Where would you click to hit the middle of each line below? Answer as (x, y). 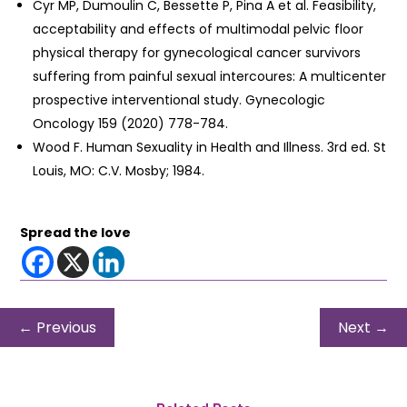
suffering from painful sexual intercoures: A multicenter (210, 76)
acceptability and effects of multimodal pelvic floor (199, 29)
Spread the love (76, 232)
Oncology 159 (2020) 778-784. (131, 123)
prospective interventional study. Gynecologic (179, 99)
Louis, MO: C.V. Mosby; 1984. (119, 170)
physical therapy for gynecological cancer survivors (197, 52)
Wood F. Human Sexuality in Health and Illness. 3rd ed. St (210, 147)
